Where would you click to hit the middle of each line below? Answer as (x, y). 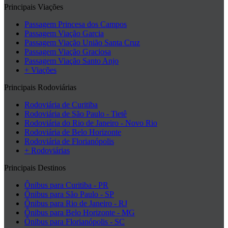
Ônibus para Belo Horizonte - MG (80, 213)
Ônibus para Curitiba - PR (66, 185)
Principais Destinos (35, 168)
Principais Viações (34, 7)
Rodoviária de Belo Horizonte (73, 132)
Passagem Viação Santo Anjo (72, 61)
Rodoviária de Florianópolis (69, 141)
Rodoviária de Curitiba (61, 105)
